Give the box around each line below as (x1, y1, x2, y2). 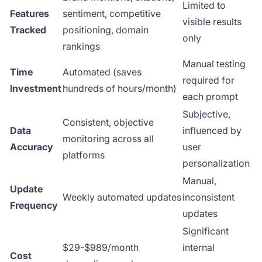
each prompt (182, 91, 238, 103)
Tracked (10, 24, 46, 36)
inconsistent (182, 191, 235, 204)
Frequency (10, 199, 58, 212)
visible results (182, 16, 242, 28)
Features (10, 8, 49, 20)
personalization (182, 157, 250, 170)
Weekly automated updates (63, 191, 181, 204)
